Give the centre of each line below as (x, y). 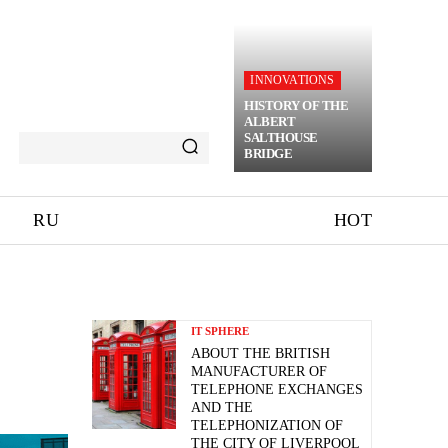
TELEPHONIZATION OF (267, 425)
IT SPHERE (220, 331)
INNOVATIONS (292, 80)
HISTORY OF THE (296, 105)
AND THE (222, 407)
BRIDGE (268, 153)
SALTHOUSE (281, 137)
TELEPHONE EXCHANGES (277, 389)
